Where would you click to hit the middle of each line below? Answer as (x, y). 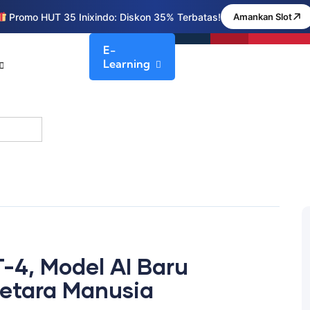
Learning (127, 64)
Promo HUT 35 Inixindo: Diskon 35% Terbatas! (114, 17)
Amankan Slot (263, 17)
